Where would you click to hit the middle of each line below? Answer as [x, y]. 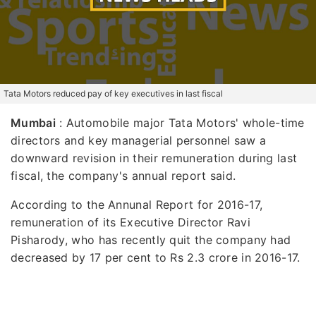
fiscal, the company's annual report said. [123, 175]
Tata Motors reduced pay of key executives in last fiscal [113, 93]
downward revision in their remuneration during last [154, 158]
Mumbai [33, 122]
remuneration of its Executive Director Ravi [130, 222]
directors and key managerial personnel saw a [139, 140]
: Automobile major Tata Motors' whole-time [180, 122]
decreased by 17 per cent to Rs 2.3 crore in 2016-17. [156, 257]
